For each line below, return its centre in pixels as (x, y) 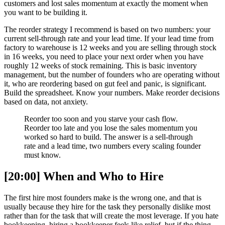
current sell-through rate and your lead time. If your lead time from (109, 38)
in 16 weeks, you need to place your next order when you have (104, 56)
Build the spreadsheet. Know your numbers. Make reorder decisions (112, 92)
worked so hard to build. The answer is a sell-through (108, 137)
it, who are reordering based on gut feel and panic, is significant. (105, 83)
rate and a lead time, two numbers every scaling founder (113, 146)
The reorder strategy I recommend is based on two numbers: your (107, 29)
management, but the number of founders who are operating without (112, 74)
